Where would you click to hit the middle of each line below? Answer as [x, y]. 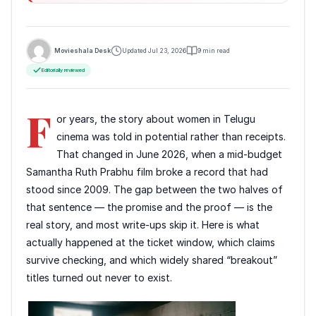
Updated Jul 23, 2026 [154, 50]
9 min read [214, 50]
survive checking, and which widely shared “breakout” [152, 260]
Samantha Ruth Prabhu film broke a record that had [147, 172]
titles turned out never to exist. [99, 278]
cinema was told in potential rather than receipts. [171, 137]
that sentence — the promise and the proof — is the [149, 207]
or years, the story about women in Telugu [156, 119]
